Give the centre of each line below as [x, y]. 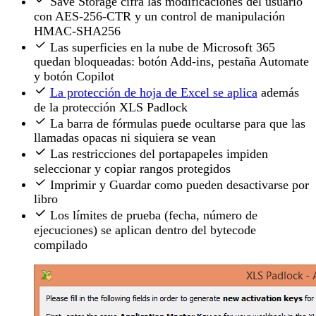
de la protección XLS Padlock [111, 107]
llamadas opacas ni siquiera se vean [125, 138]
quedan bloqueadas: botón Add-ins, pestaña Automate [171, 62]
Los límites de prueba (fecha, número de [153, 215]
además [278, 92]
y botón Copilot [74, 77]
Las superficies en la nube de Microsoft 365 [162, 47]
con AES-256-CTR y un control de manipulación [159, 16]
